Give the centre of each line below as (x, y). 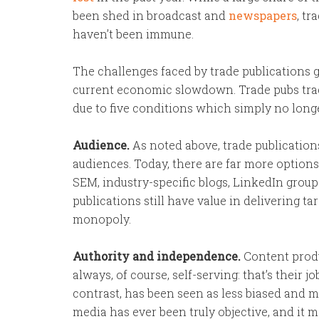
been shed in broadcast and (151, 15)
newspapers (263, 15)
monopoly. (102, 219)
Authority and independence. (157, 256)
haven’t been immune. (133, 34)
